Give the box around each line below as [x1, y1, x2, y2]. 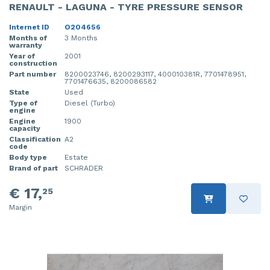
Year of [9, 52, 35, 61]
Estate [64, 153, 88, 162]
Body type [9, 153, 47, 162]
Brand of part [9, 164, 58, 173]
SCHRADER [64, 164, 103, 173]
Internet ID [9, 23, 49, 32]
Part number [9, 70, 56, 79]
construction [9, 59, 57, 68]
